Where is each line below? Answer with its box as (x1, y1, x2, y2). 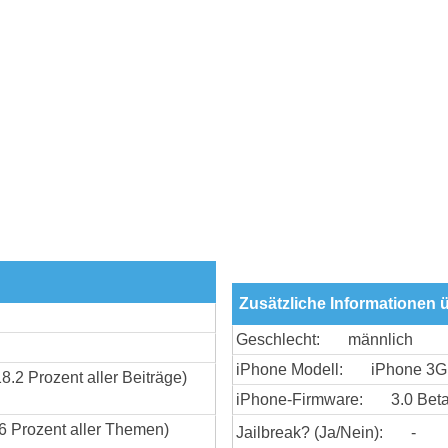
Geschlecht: (236, 330, 320, 348)
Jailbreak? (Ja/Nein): (236, 423, 383, 441)
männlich (348, 330, 413, 348)
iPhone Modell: (236, 360, 343, 378)
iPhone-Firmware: (236, 390, 363, 408)
